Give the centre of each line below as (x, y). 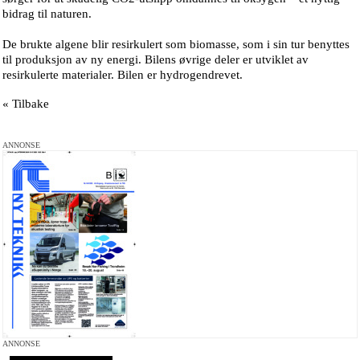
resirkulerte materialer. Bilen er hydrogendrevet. (127, 75)
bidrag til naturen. (47, 14)
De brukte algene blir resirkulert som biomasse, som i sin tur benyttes (176, 44)
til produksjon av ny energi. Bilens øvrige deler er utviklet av (155, 59)
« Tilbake (26, 104)
